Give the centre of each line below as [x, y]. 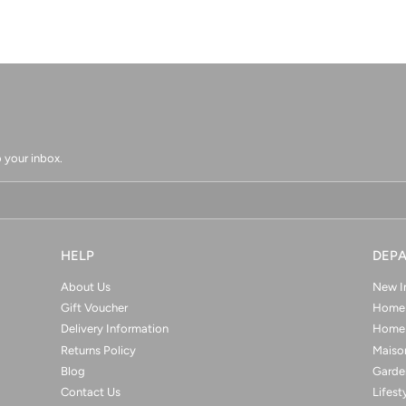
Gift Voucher [95, 308]
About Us [86, 286]
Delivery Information [115, 329]
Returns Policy [99, 350]
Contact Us [91, 392]
